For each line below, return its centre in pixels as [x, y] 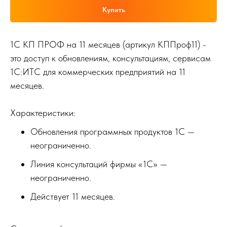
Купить [113, 10]
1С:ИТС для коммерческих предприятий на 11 [98, 72]
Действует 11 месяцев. [73, 197]
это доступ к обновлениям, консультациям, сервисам [110, 58]
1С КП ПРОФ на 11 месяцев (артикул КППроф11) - [108, 45]
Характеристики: [43, 113]
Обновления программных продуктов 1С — [112, 132]
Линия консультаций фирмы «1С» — [99, 164]
